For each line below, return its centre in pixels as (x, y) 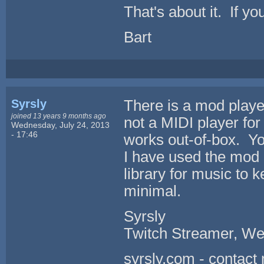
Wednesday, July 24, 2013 (61, 125)
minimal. (152, 191)
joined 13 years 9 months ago (59, 115)
